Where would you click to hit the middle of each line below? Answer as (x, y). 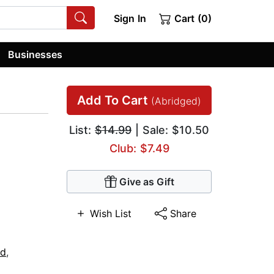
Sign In (130, 18)
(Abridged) (176, 101)
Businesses (35, 54)
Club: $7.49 (139, 149)
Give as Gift (146, 182)
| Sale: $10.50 (170, 130)
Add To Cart (114, 101)
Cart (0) (191, 18)
